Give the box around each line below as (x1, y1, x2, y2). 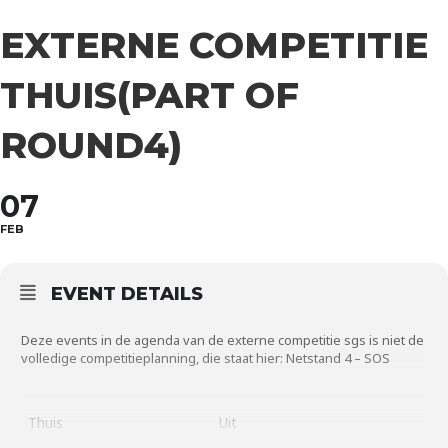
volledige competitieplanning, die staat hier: (21, 349, 286, 367)
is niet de (366, 331, 424, 349)
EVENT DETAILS (51, 283, 203, 305)
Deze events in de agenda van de (21, 331, 227, 349)
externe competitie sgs (227, 331, 366, 349)
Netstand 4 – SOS (286, 349, 390, 367)
